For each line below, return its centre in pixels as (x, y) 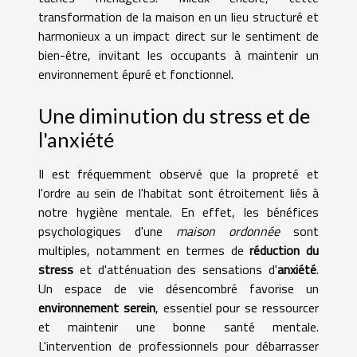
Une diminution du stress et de (174, 116)
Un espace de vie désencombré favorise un (178, 289)
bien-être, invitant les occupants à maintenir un (178, 55)
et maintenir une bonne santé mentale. (178, 327)
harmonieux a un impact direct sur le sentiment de (178, 36)
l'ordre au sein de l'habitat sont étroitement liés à (178, 193)
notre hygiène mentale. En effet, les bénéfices (178, 212)
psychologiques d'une (107, 231)
